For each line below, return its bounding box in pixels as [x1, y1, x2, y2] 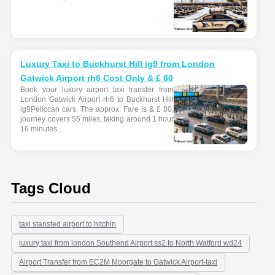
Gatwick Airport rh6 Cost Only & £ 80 [20, 73, 174, 83]
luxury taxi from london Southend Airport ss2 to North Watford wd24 [19, 239, 242, 247]
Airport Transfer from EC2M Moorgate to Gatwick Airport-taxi [19, 258, 218, 266]
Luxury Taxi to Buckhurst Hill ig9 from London [20, 59, 215, 69]
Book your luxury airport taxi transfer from [20, 85, 174, 94]
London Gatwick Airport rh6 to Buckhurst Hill [20, 95, 174, 104]
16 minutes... [20, 125, 63, 133]
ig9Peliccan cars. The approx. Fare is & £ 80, [20, 105, 174, 114]
